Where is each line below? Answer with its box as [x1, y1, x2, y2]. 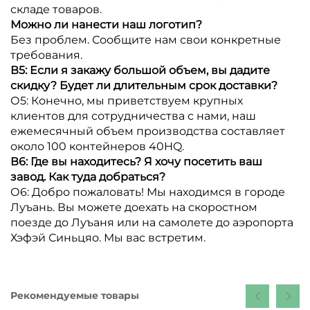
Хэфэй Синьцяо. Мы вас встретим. [10, 230, 206, 244]
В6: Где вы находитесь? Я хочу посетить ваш [10, 154, 262, 168]
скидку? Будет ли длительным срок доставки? [10, 78, 277, 92]
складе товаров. [10, 2, 102, 16]
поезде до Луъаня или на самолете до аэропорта [10, 215, 293, 229]
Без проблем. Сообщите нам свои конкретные [10, 33, 281, 46]
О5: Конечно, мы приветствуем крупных [10, 93, 243, 107]
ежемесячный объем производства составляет [10, 124, 285, 138]
